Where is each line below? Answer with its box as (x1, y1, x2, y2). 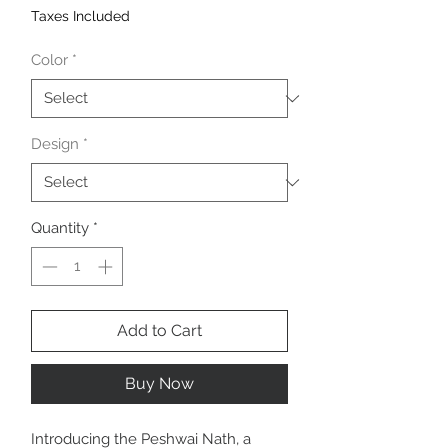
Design (31, 135, 79, 154)
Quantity (31, 219, 89, 238)
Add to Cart (117, 320, 202, 340)
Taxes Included (31, 8, 130, 25)
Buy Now (125, 373, 194, 393)
